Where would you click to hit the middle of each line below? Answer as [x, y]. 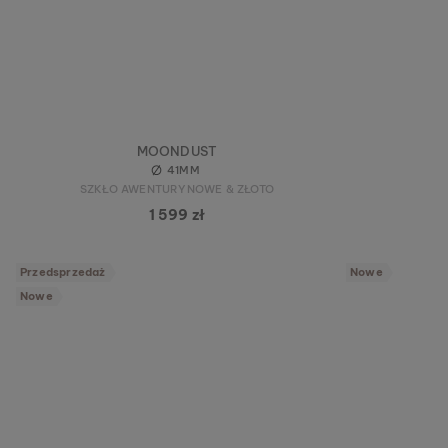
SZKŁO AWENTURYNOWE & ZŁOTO [177, 189]
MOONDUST [177, 151]
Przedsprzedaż [63, 272]
